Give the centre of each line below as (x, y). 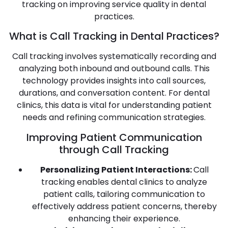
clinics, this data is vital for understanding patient (114, 105)
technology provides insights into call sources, (114, 81)
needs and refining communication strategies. (114, 118)
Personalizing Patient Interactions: (117, 169)
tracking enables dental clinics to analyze (124, 182)
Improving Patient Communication (114, 137)
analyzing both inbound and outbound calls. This (114, 69)
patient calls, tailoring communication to (124, 194)
